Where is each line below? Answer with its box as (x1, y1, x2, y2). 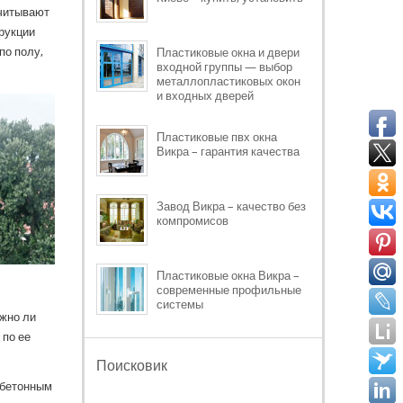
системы (157, 295, 203, 312)
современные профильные (157, 281, 301, 298)
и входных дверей (157, 86, 254, 103)
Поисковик (96, 354, 167, 375)
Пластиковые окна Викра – (157, 266, 300, 283)
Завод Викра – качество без (157, 197, 306, 214)
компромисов (157, 211, 228, 228)
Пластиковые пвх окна (157, 128, 277, 145)
